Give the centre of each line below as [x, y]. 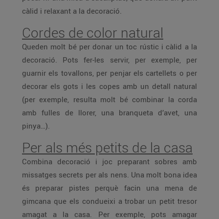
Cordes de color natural [93, 33]
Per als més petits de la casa [107, 147]
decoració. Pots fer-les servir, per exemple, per [109, 60]
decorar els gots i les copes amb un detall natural [109, 86]
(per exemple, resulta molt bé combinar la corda [109, 99]
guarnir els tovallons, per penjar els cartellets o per [109, 73]
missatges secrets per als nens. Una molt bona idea [109, 175]
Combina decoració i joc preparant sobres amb [109, 161]
